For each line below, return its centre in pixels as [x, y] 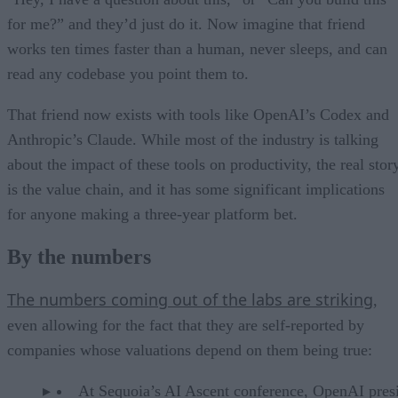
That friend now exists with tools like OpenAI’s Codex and [198, 115]
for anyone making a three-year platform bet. [152, 215]
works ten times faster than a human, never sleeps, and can [197, 49]
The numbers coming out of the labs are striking [190, 299]
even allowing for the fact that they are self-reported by [186, 325]
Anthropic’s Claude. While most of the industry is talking [193, 140]
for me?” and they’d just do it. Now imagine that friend [186, 24]
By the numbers [79, 256]
